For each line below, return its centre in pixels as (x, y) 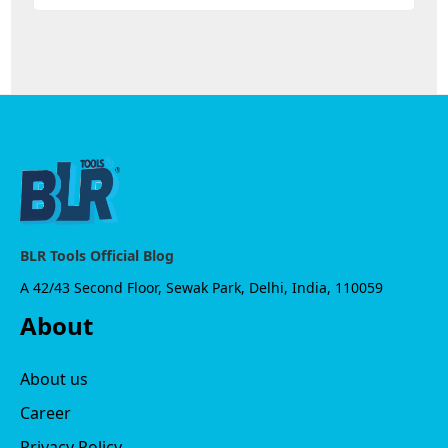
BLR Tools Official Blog (97, 255)
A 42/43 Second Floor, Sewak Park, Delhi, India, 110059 (201, 287)
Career (45, 412)
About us (54, 378)
